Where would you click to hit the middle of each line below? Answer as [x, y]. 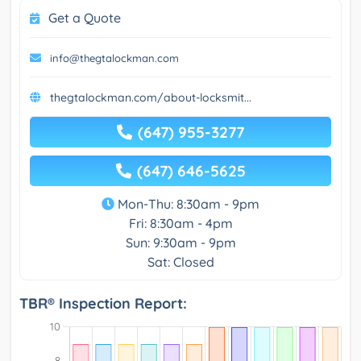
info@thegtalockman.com [114, 58]
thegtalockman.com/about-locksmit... [151, 97]
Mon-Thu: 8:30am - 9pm [187, 203]
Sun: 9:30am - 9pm [180, 242]
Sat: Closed [180, 261]
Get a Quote [85, 17]
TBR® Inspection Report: [103, 303]
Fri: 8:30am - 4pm [180, 223]
